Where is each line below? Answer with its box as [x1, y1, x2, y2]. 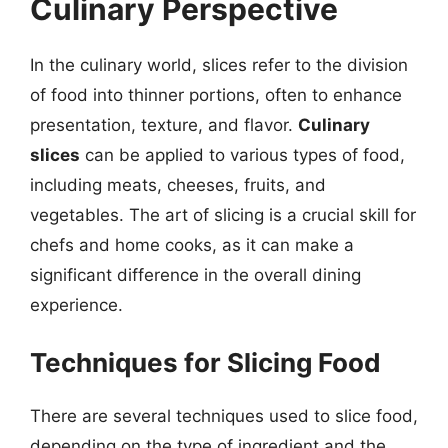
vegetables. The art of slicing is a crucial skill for [30, 204, 416, 225]
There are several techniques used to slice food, [30, 406, 418, 426]
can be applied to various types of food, [80, 144, 405, 165]
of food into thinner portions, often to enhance [30, 84, 402, 105]
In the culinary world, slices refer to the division [30, 54, 408, 75]
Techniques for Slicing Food [30, 347, 381, 378]
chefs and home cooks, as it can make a [30, 234, 354, 255]
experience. [30, 294, 123, 315]
